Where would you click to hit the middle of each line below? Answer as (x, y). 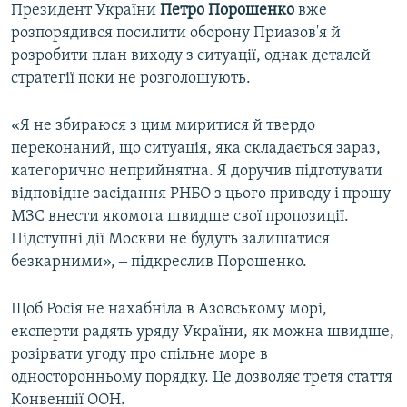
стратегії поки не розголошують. (131, 78)
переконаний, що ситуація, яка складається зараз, (196, 148)
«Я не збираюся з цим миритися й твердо (163, 125)
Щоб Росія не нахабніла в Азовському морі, (169, 309)
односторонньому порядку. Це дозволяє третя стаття (202, 377)
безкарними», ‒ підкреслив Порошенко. (159, 262)
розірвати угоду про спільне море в (139, 354)
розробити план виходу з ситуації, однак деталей (191, 55)
